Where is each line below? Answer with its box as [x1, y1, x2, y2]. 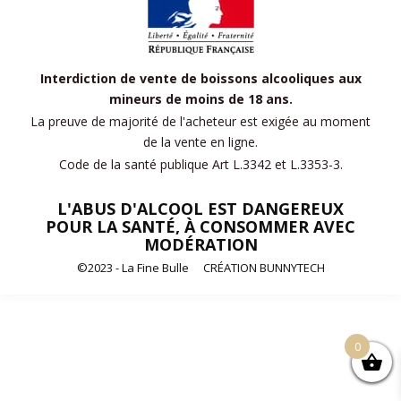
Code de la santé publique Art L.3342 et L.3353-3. [58, 155, 343, 173]
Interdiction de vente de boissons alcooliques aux [39, 69, 362, 87]
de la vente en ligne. [143, 132, 258, 150]
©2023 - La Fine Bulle [76, 259, 189, 276]
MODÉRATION [143, 233, 258, 255]
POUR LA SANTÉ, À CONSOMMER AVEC [46, 215, 355, 237]
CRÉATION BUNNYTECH [202, 259, 325, 276]
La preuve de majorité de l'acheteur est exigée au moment [30, 112, 371, 130]
